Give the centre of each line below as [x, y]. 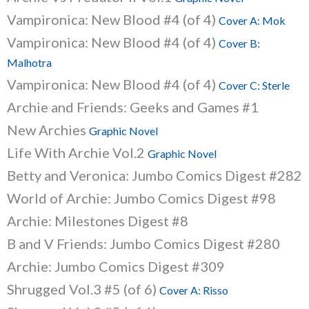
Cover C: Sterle [254, 85]
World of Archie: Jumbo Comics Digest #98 [141, 198]
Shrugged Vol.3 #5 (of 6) [83, 289]
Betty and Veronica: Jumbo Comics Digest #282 [154, 175]
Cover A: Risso [194, 290]
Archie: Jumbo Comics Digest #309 [116, 266]
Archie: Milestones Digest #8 [98, 221]
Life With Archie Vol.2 [77, 152]
